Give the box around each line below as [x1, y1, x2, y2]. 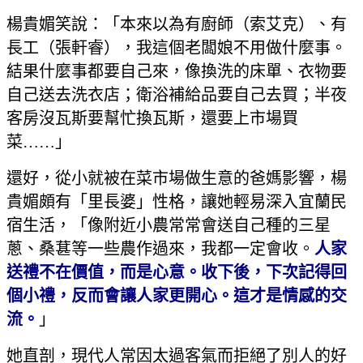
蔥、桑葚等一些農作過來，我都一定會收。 [6, 240, 314, 258]
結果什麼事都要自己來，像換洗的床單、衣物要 [6, 62, 347, 81]
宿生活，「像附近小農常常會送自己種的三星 [6, 216, 331, 235]
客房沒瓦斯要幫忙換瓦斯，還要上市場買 [6, 109, 298, 128]
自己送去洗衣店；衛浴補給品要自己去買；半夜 [6, 86, 347, 105]
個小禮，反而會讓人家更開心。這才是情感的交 [6, 287, 347, 305]
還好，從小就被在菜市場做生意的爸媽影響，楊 [6, 169, 347, 188]
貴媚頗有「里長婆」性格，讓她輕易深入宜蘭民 [6, 193, 347, 211]
